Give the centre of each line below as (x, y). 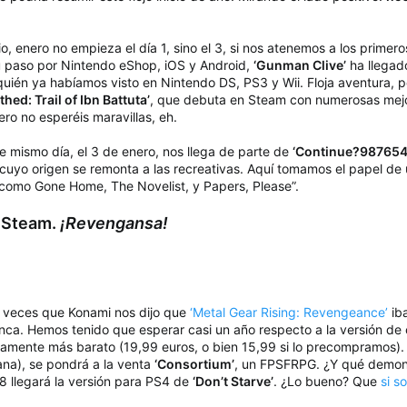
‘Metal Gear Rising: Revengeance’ (289, 313)
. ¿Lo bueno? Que (327, 382)
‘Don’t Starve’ (233, 382)
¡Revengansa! (114, 223)
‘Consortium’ (194, 364)
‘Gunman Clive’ (300, 65)
